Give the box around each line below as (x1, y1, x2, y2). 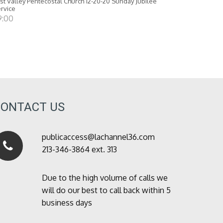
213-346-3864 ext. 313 (41, 144, 117, 155)
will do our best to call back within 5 (41, 185, 171, 196)
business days (41, 198, 92, 208)
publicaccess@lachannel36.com (41, 132, 155, 142)
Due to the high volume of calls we (41, 173, 168, 183)
